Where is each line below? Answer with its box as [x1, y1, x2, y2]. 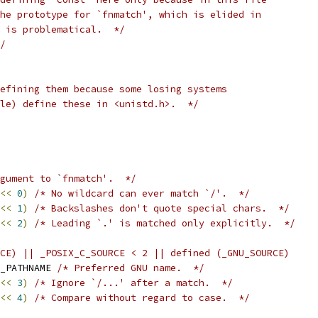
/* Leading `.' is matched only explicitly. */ [34, 217, 295, 229]
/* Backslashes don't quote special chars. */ [34, 202, 290, 214]
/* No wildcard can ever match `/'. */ [34, 187, 250, 199]
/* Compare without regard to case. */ [34, 292, 250, 304]
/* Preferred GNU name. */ [57, 262, 204, 274]
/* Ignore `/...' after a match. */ [34, 277, 233, 289]
